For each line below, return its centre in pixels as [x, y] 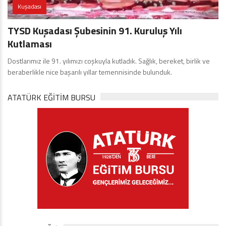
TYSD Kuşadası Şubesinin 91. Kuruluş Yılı [95, 30]
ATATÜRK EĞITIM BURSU [51, 97]
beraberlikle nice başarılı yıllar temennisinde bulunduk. [97, 72]
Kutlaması [30, 43]
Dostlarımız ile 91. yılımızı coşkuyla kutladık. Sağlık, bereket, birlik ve [109, 61]
